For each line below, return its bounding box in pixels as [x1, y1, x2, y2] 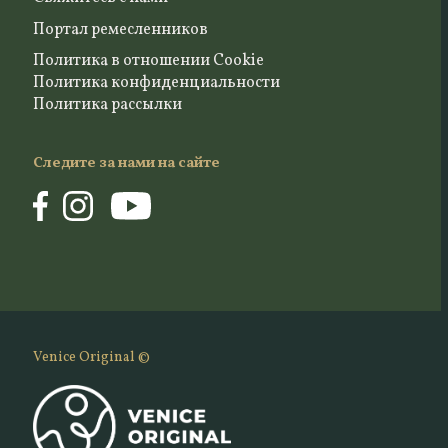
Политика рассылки [32, 94, 182, 117]
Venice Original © [32, 347, 150, 367]
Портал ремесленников [32, 18, 208, 41]
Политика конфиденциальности [32, 72, 280, 95]
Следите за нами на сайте [32, 153, 220, 175]
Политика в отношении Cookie [32, 50, 264, 73]
